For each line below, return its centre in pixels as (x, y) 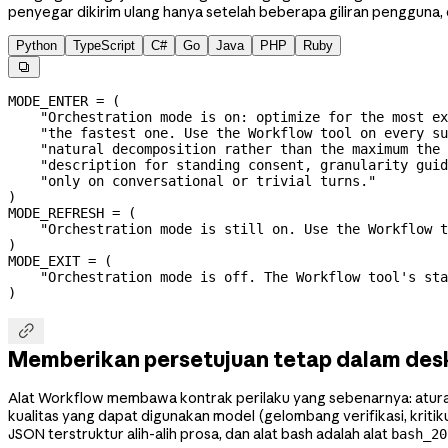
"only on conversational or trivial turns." (192, 180)
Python (36, 45)
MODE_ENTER (48, 100)
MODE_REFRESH (56, 212)
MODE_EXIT (44, 260)
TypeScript (104, 45)
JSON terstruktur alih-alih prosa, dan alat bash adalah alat (199, 434)
